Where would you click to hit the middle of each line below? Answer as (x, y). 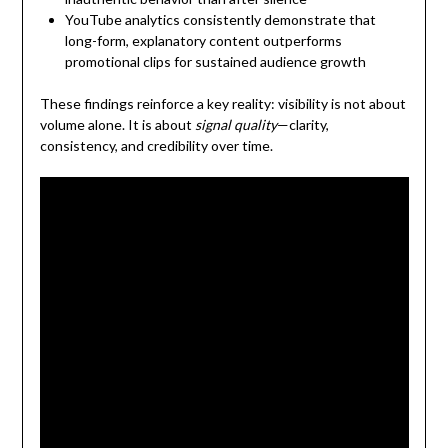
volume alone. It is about (117, 124)
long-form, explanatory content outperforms (203, 40)
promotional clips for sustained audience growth (215, 61)
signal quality (235, 124)
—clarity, (302, 124)
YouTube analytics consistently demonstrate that (220, 19)
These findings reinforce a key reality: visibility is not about (222, 103)
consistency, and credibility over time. (156, 145)
